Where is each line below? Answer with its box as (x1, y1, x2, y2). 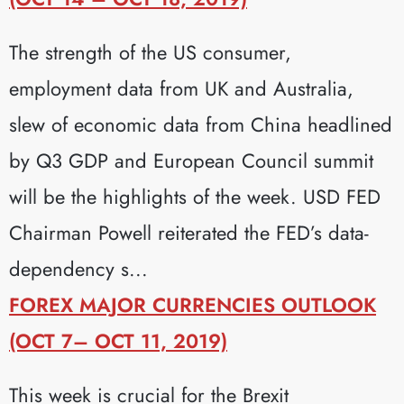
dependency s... (9, 253, 148, 283)
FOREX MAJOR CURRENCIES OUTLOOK (9, 289, 376, 319)
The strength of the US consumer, (9, 37, 291, 67)
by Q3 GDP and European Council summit (9, 145, 373, 175)
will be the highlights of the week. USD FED (9, 181, 381, 211)
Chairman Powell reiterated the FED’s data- (9, 217, 369, 247)
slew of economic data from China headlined (9, 109, 392, 139)
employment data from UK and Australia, (9, 73, 353, 103)
